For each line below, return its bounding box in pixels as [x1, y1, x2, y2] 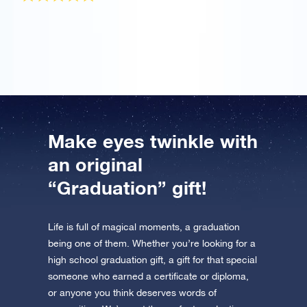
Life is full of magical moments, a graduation [48, 221, 240, 233]
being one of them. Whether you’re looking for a [48, 238, 256, 249]
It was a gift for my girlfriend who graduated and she [21, 11, 274, 24]
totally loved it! [21, 23, 92, 36]
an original [48, 153, 143, 176]
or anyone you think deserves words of [48, 287, 217, 299]
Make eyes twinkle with [48, 130, 258, 153]
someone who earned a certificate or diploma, [48, 271, 249, 282]
